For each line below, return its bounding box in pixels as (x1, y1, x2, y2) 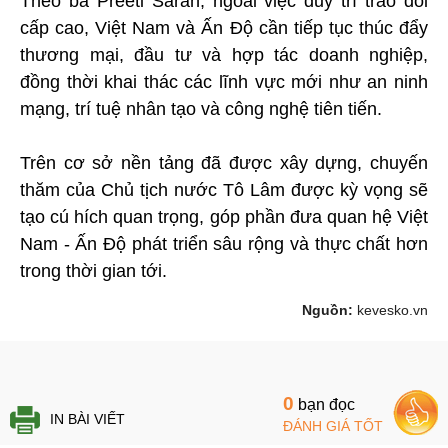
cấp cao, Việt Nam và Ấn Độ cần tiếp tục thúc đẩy (20, 18, 428, 39)
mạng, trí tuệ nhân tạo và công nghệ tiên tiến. (20, 99, 382, 120)
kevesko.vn (357, 302, 428, 319)
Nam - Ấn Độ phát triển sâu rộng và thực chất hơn (20, 234, 428, 255)
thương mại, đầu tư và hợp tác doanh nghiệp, (20, 45, 428, 66)
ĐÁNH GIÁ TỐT (283, 418, 383, 435)
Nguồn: (302, 302, 357, 319)
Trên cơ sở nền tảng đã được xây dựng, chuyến (20, 153, 428, 174)
